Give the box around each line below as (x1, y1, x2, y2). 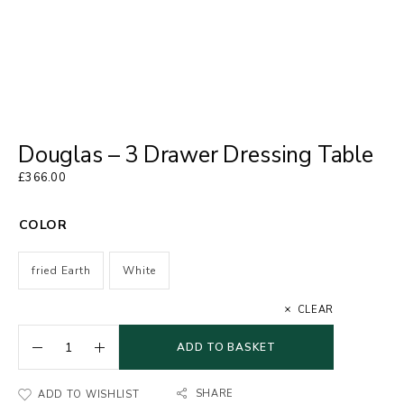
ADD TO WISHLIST (38, 388, 140, 401)
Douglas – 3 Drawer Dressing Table (18, 140, 373, 170)
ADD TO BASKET (177, 340, 276, 354)
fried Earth (32, 263, 91, 278)
